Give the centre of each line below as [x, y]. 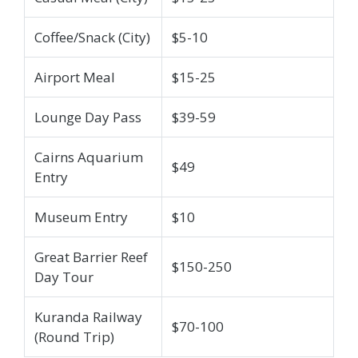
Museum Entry [81, 217]
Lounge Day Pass [88, 117]
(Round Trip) [74, 336]
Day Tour [64, 276]
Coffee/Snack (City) [92, 37]
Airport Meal [75, 77]
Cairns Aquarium [89, 157]
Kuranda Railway [88, 316]
